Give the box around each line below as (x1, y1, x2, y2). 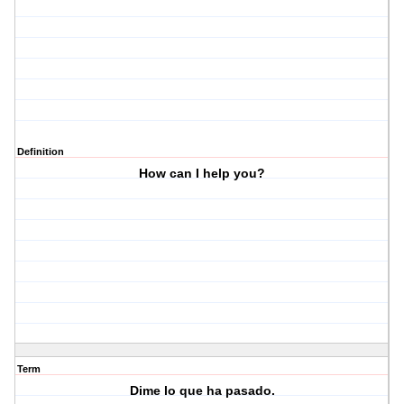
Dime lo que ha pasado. (129, 383, 275, 399)
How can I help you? (139, 166, 266, 181)
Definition (17, 146, 64, 158)
